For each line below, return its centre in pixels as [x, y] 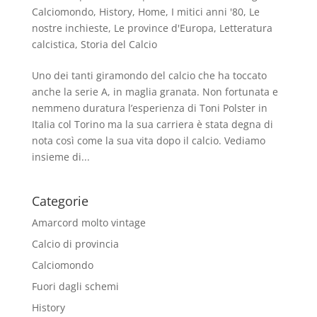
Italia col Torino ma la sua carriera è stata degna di [152, 125]
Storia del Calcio [119, 45]
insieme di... [60, 157]
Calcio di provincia [75, 244]
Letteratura [246, 28]
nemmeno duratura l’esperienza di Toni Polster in [149, 108]
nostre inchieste [70, 28]
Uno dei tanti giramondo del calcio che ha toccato [149, 76]
